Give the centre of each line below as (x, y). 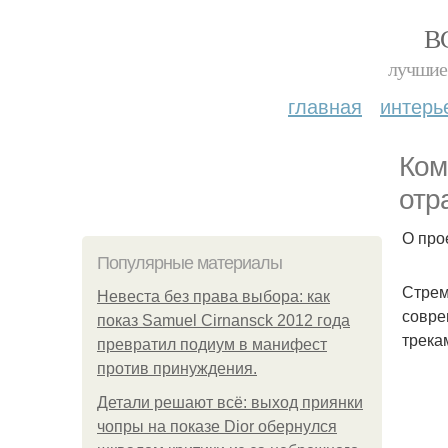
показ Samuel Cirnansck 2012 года (223, 320)
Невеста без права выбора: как (213, 296)
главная (325, 105)
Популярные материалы (189, 263)
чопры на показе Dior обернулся (217, 426)
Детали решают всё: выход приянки (230, 402)
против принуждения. (177, 368)
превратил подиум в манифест (212, 344)
